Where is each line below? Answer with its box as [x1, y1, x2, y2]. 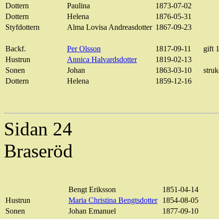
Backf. [5, 44, 26, 53]
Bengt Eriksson [68, 185, 116, 194]
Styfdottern [5, 23, 40, 32]
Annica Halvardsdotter [67, 55, 137, 64]
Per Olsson [67, 44, 101, 53]
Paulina [67, 1, 90, 10]
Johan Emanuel [68, 207, 116, 216]
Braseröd [4, 140, 73, 162]
